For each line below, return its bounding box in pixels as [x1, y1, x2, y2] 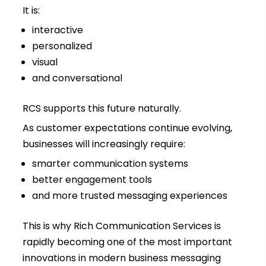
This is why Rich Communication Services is [22, 219, 221, 233]
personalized [31, 39, 92, 53]
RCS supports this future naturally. [22, 102, 181, 116]
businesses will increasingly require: [22, 137, 185, 151]
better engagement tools [31, 173, 152, 187]
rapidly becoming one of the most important [22, 235, 232, 249]
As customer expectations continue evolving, [22, 121, 232, 135]
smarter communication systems [31, 157, 188, 171]
